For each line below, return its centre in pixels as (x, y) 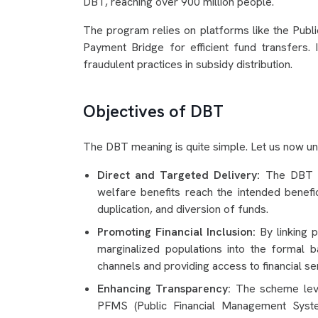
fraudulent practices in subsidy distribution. (188, 64)
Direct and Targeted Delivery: (179, 175)
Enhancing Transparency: (164, 289)
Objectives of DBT (153, 111)
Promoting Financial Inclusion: (177, 232)
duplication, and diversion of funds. (183, 209)
